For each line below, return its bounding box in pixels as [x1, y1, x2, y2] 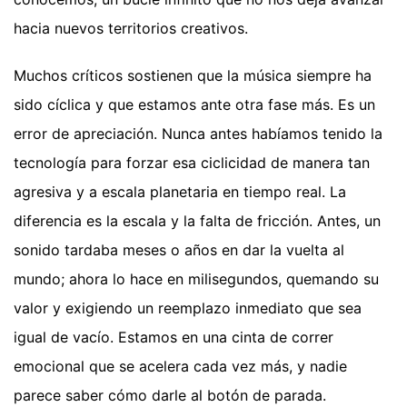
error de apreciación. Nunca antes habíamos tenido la [14, 124, 382, 144]
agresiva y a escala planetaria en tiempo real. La [14, 183, 346, 202]
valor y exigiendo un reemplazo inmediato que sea [14, 299, 362, 318]
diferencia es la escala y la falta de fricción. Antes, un [14, 212, 381, 231]
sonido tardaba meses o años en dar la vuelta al [14, 241, 344, 260]
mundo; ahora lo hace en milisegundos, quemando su [14, 270, 379, 289]
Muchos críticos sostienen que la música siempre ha [14, 66, 372, 85]
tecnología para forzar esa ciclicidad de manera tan [14, 154, 370, 173]
